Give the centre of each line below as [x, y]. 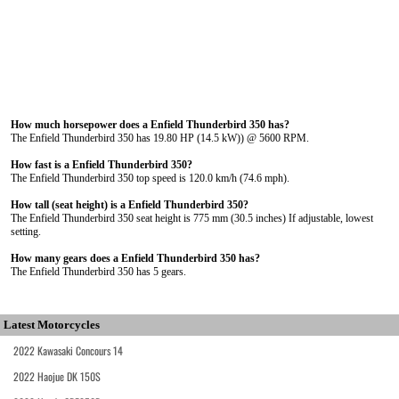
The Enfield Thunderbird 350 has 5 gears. [98, 272]
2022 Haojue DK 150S [57, 376]
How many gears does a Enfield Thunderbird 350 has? [135, 258]
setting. [26, 232]
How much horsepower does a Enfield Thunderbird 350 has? [150, 125]
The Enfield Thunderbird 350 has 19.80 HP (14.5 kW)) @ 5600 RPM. [160, 138]
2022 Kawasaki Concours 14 [68, 350]
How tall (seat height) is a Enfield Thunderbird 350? [130, 205]
